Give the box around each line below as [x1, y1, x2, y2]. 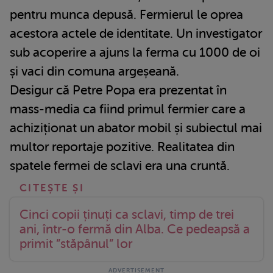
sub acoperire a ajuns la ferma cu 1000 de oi [10, 44, 260, 60]
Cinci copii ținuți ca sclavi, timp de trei [19, 207, 234, 222]
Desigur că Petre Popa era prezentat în [10, 82, 227, 97]
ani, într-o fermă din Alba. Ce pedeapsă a [19, 221, 250, 236]
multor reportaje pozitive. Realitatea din [10, 139, 235, 154]
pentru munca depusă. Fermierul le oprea [10, 7, 243, 22]
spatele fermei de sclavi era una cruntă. [10, 158, 230, 173]
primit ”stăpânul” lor [19, 236, 132, 251]
